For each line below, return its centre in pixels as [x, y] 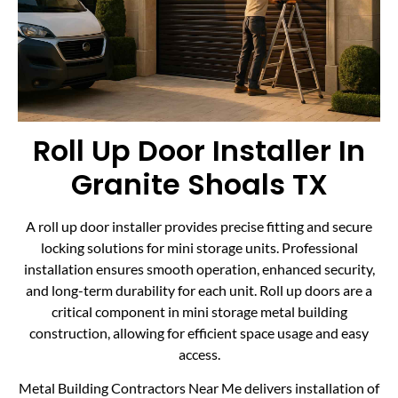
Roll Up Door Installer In [199, 150]
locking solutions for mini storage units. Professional [199, 247]
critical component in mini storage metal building [199, 311]
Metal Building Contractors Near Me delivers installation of [199, 387]
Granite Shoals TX [199, 184]
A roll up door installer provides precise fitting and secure [199, 226]
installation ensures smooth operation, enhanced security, [199, 268]
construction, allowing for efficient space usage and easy [199, 332]
